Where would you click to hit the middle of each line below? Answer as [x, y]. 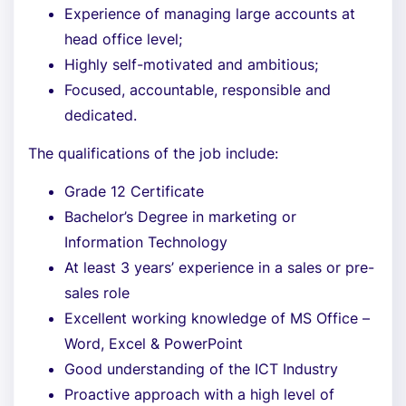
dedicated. [101, 115]
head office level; [123, 39]
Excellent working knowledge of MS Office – [217, 318]
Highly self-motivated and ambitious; [191, 64]
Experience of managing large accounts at [210, 14]
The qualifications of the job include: [153, 153]
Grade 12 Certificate [134, 191]
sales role [97, 293]
